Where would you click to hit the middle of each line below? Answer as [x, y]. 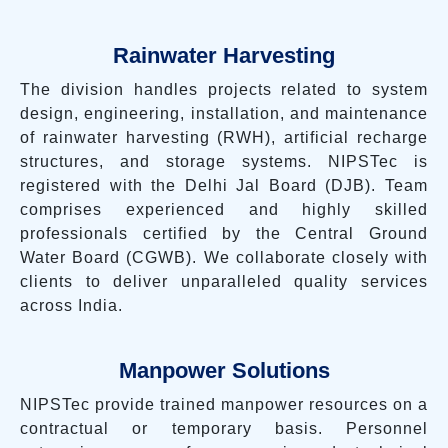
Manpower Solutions [224, 370]
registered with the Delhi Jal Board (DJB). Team [224, 185]
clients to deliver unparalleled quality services [224, 281]
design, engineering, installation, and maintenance [224, 113]
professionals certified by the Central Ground [224, 233]
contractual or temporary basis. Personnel [224, 428]
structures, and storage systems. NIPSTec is [224, 161]
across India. [71, 305]
